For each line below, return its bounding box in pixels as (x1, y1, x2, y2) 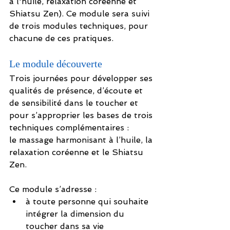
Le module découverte (9, 58, 102, 70)
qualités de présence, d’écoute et (9, 86, 145, 96)
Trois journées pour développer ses (9, 73, 155, 84)
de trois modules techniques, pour (9, 21, 150, 31)
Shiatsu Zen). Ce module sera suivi (9, 9, 152, 19)
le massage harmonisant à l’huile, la (9, 135, 155, 145)
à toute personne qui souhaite (26, 197, 151, 207)
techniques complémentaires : (9, 123, 129, 133)
